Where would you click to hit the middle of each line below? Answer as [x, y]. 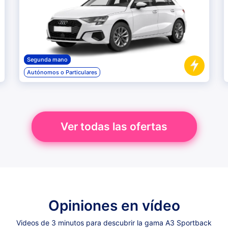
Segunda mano [47, 60]
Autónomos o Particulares [62, 72]
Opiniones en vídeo [114, 206]
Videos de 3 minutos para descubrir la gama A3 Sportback [114, 223]
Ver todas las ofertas [114, 126]
